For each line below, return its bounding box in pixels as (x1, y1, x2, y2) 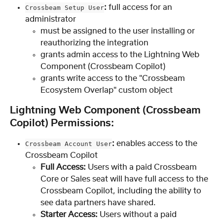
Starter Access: (40, 210, 98, 219)
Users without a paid (98, 210, 179, 219)
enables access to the (116, 139, 199, 147)
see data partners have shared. (40, 198, 156, 207)
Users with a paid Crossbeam (88, 163, 199, 171)
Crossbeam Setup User (25, 3, 104, 11)
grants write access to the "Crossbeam (40, 74, 187, 82)
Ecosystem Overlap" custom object (40, 86, 173, 94)
